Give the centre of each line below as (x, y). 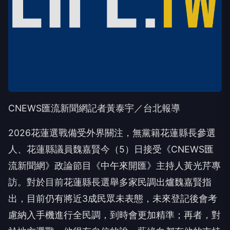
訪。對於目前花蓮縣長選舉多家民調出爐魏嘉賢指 (110, 182)
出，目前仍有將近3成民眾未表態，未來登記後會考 (113, 198)
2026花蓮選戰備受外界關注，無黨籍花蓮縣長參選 (112, 132)
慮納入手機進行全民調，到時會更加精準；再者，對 (114, 215)
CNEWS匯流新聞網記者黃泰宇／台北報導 (94, 108)
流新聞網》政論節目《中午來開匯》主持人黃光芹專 (114, 165)
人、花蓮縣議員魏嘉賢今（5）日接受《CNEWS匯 (111, 149)
